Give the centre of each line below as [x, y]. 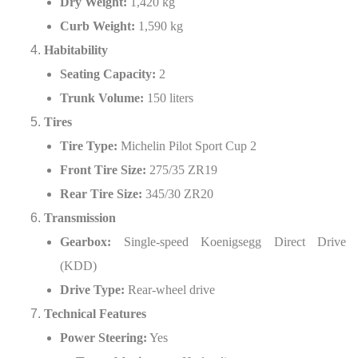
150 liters [169, 98]
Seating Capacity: [108, 74]
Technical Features [95, 314]
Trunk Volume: [102, 98]
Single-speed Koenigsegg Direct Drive [229, 242]
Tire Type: [89, 146]
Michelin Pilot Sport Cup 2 [187, 146]
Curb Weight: [97, 26]
